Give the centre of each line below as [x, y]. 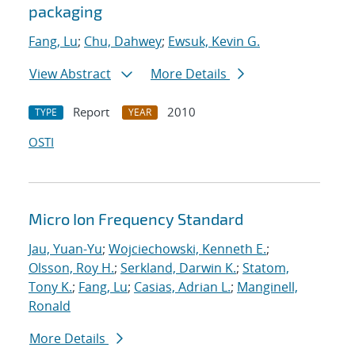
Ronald [50, 306]
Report [91, 112]
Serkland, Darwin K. [178, 268]
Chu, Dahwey [123, 42]
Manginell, [267, 287]
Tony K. [50, 287]
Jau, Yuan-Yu [65, 249]
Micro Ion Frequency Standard [136, 219]
